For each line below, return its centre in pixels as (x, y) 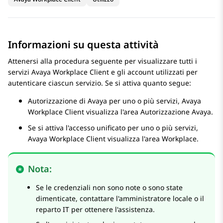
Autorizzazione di (58, 101)
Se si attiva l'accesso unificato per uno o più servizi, (113, 128)
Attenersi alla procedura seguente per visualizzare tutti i (103, 61)
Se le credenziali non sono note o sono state (109, 188)
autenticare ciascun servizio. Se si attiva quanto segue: (100, 83)
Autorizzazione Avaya (176, 112)
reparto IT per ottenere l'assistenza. (95, 210)
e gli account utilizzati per (153, 72)
